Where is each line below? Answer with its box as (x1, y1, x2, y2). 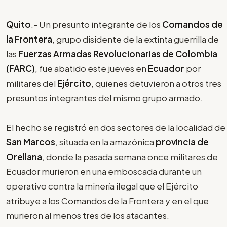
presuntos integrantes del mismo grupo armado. (6, 92, 203, 103)
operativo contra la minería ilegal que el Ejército (6, 180, 198, 192)
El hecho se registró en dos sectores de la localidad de (6, 121, 225, 133)
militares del (6, 77, 57, 89)
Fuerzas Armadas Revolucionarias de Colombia (17, 48, 217, 59)
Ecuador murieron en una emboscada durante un (6, 165, 202, 177)
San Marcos (6, 136, 55, 147)
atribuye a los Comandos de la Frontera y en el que (6, 195, 209, 206)
